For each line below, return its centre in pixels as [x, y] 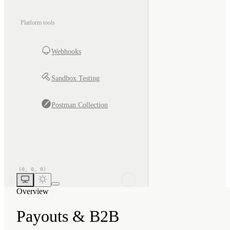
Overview [33, 191]
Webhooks [66, 51]
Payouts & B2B [68, 216]
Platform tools [38, 22]
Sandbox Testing [75, 78]
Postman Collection [80, 105]
